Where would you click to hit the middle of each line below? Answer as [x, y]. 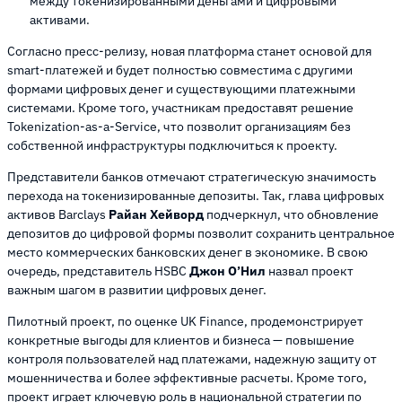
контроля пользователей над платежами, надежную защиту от [192, 359]
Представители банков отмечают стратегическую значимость [192, 177]
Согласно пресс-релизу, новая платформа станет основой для [189, 52]
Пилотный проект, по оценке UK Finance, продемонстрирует [185, 322]
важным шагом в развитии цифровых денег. [138, 290]
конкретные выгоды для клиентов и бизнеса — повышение [181, 341]
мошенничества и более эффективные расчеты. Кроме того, [187, 378]
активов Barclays [58, 215]
